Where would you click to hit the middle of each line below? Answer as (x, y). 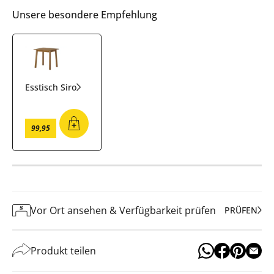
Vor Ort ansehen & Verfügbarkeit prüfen (123, 210)
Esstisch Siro (51, 87)
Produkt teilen (63, 250)
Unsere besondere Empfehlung (85, 14)
